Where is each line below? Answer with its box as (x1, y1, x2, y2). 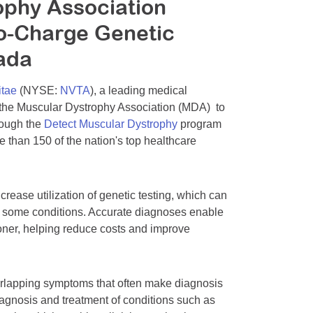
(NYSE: (17, 85, 60, 97)
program (177, 118, 221, 131)
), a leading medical (90, 85, 187, 97)
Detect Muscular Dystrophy (44, 118, 177, 131)
